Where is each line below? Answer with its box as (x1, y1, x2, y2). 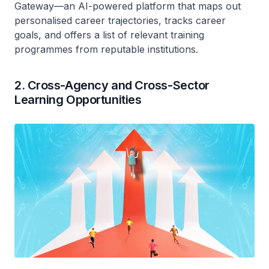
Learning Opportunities (14, 92, 142, 107)
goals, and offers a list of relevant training (14, 29, 204, 41)
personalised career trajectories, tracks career (14, 14, 226, 27)
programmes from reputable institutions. (14, 43, 198, 56)
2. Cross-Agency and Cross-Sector (14, 78, 210, 93)
